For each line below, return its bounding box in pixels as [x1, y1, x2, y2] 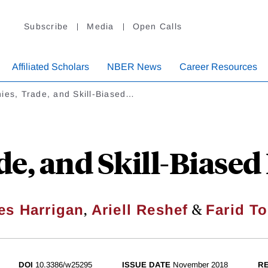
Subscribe [24, 22, 69, 32]
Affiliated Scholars [12, 62, 89, 72]
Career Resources [179, 62, 257, 72]
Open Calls [132, 22, 182, 32]
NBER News [107, 62, 162, 72]
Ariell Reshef [91, 202, 188, 218]
